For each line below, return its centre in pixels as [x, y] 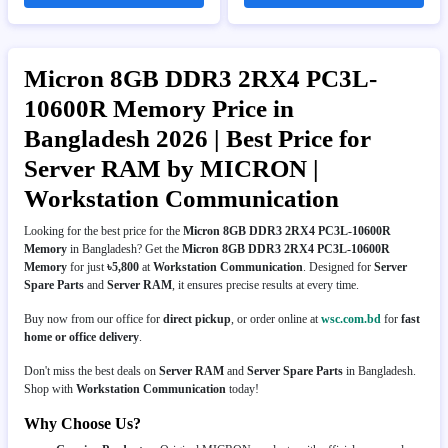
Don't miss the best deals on [91, 370]
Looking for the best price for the [103, 230]
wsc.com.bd [351, 318]
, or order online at [276, 318]
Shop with [50, 388]
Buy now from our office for [93, 318]
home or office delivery [81, 336]
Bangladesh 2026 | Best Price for [197, 138]
